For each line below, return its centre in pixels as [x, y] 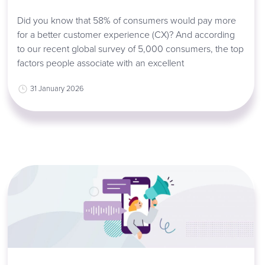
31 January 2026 [57, 88]
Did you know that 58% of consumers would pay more [127, 20]
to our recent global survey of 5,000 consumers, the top [131, 49]
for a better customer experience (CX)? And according [126, 35]
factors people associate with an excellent [101, 63]
